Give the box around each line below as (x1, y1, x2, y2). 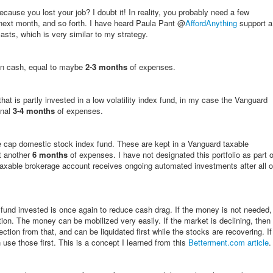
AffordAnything (185, 17, 237, 29)
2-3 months (85, 61, 127, 73)
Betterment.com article (188, 236, 269, 248)
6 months (32, 149, 68, 160)
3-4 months (13, 105, 55, 116)
